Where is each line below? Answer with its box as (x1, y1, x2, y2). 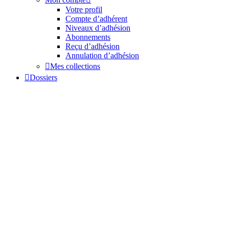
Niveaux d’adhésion (65, 24, 130, 32)
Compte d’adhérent (65, 14, 127, 23)
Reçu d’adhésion (65, 42, 120, 51)
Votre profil (65, 5, 102, 14)
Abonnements (65, 33, 110, 41)
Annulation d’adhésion (65, 51, 139, 60)
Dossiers (30, 73, 57, 82)
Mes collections (50, 62, 100, 71)
